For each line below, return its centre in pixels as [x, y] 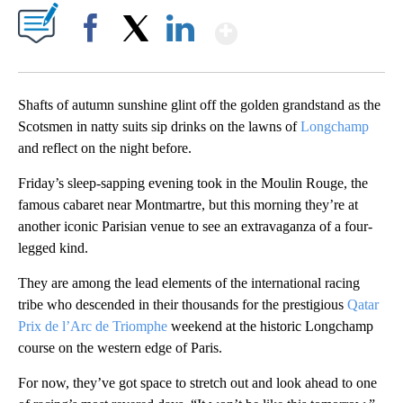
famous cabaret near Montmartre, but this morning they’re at [188, 205]
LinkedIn [180, 59]
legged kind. [53, 248]
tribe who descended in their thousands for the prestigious [183, 305]
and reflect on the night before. [105, 148]
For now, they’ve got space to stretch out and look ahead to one [197, 383]
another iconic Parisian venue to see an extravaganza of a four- [195, 227]
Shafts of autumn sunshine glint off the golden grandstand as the [199, 105]
